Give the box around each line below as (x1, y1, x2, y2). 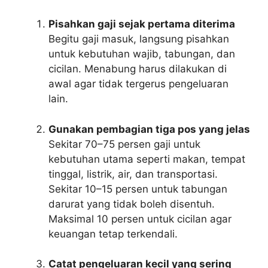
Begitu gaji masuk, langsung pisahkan (48, 33, 229, 45)
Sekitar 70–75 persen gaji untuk (48, 138, 200, 150)
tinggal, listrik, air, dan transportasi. (48, 167, 218, 180)
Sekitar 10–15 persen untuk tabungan (48, 182, 227, 195)
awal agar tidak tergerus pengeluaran (48, 78, 229, 90)
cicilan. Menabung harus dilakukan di (48, 63, 227, 75)
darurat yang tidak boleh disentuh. (48, 197, 215, 210)
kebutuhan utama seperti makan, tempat (48, 153, 245, 165)
